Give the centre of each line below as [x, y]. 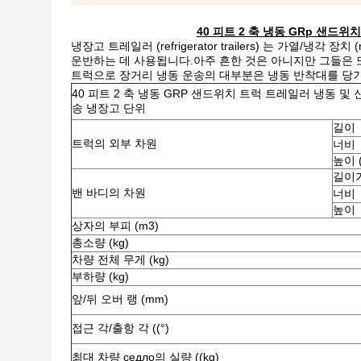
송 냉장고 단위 [109, 108]
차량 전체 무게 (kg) [120, 259]
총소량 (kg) [100, 243]
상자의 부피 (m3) [115, 226]
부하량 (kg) [100, 276]
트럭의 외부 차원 [114, 143]
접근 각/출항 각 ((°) [120, 328]
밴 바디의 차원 [109, 193]
